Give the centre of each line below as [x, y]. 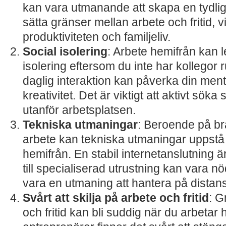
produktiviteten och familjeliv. [97, 37]
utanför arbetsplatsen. [79, 110]
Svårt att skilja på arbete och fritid [116, 198]
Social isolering [65, 51]
